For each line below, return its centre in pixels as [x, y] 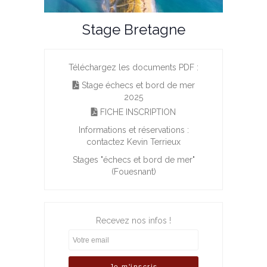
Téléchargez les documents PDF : [133, 67]
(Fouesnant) [133, 171]
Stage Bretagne [133, 30]
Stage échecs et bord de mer [137, 85]
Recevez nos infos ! [133, 220]
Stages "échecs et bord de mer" [133, 159]
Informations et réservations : [133, 130]
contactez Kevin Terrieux [133, 142]
